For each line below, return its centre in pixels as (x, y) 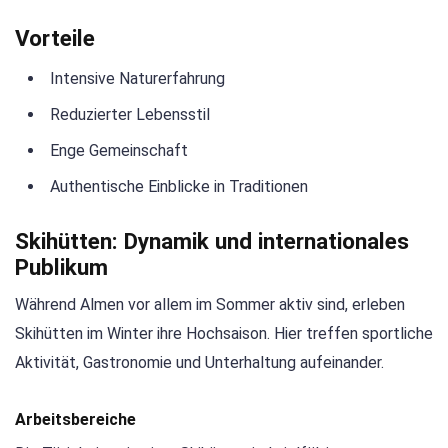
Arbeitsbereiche (75, 420)
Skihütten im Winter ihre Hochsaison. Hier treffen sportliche (224, 333)
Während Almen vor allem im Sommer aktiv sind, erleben (210, 304)
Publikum (61, 266)
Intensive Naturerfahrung (137, 78)
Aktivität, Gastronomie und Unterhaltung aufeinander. (199, 362)
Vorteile (55, 37)
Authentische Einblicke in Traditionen (179, 186)
